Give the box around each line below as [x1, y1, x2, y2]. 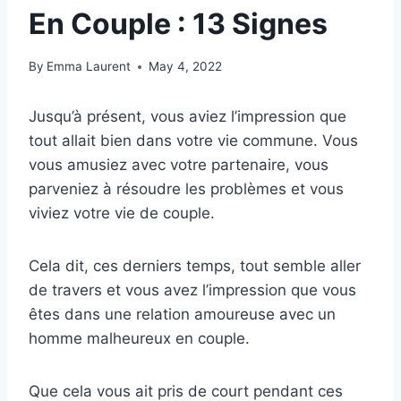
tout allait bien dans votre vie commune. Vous [29, 132, 358, 150]
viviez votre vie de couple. [29, 204, 215, 223]
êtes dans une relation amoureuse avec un [29, 305, 336, 324]
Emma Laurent [47, 59, 132, 74]
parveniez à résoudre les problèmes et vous [29, 180, 344, 199]
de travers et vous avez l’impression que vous [29, 281, 356, 300]
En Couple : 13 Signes [29, 5, 328, 41]
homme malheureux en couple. [29, 329, 250, 348]
